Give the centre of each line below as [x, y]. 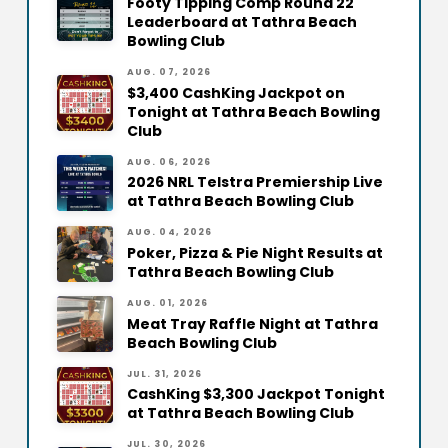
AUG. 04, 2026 [169, 232]
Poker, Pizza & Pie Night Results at [254, 252]
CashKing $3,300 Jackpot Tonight [255, 394]
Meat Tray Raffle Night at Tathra [252, 323]
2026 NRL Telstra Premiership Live [254, 182]
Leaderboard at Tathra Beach [241, 22]
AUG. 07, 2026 [169, 72]
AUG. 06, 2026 [169, 161]
